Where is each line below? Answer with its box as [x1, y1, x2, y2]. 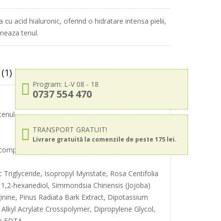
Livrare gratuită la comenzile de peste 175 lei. [33, 135, 177, 144]
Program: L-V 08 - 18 [33, 79, 99, 89]
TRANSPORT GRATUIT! [33, 125, 107, 134]
